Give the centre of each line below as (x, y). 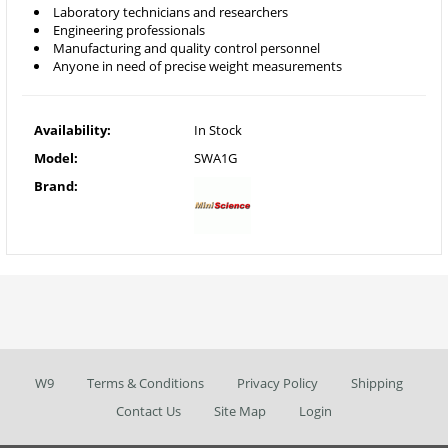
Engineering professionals (129, 30)
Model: (56, 158)
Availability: (72, 130)
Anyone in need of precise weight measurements (197, 66)
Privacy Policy (277, 383)
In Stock (218, 130)
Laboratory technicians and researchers (170, 12)
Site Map (240, 411)
